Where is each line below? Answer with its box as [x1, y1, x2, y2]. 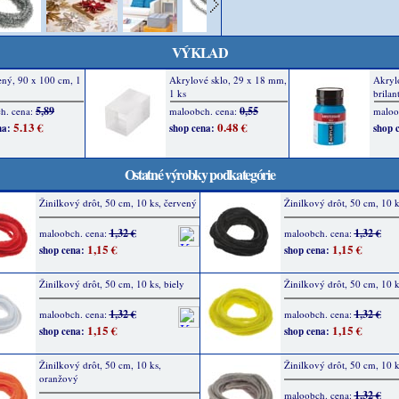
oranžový [38, 371, 78, 385]
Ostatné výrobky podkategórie [124, 164, 275, 184]
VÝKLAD [171, 42, 228, 62]
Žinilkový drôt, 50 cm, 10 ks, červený [38, 196, 197, 209]
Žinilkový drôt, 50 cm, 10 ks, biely [38, 277, 184, 290]
